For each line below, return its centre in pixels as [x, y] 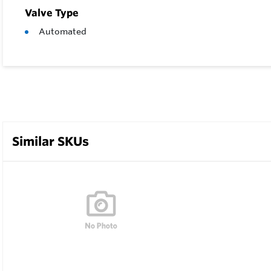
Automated [63, 32]
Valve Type [52, 13]
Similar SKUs [51, 141]
